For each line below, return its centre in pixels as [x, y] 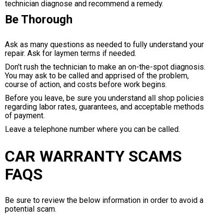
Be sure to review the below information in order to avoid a [104, 200]
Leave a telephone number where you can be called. [92, 129]
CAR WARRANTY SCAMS [93, 156]
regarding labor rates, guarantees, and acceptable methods [104, 107]
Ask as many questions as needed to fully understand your [104, 45]
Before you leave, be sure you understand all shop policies [104, 98]
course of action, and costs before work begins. [86, 85]
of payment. [25, 116]
